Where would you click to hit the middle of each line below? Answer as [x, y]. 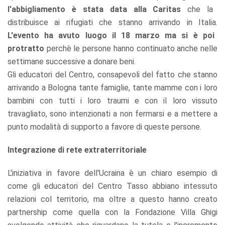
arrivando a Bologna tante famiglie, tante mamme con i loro [113, 87]
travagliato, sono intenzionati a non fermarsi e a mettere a [113, 114]
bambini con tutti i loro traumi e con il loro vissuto [113, 100]
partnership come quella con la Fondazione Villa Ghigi [113, 212]
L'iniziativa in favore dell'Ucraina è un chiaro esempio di [113, 173]
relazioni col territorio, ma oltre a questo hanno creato [113, 199]
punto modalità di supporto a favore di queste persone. [104, 127]
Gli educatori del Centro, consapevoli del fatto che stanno [113, 74]
